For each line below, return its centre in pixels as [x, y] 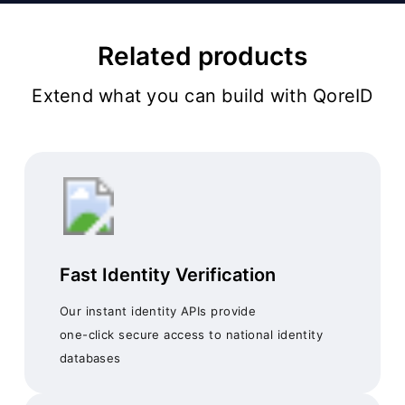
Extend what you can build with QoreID [202, 95]
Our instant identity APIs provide [158, 311]
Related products [202, 57]
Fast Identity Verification [167, 275]
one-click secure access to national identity [191, 335]
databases [90, 358]
